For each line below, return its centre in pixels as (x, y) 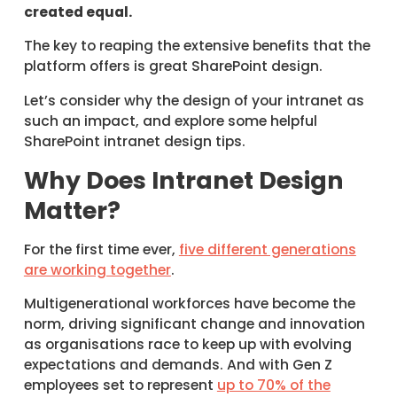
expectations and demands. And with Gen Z (178, 365)
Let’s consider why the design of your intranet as (194, 100)
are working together (97, 269)
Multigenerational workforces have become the (189, 304)
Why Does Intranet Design (183, 180)
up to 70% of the (273, 385)
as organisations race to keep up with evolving (187, 345)
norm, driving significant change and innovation (194, 324)
